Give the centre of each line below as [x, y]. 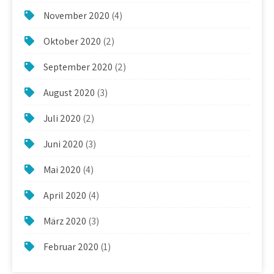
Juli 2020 [62, 118]
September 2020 [78, 67]
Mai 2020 [62, 169]
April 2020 [65, 195]
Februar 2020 [71, 246]
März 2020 [65, 221]
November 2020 [76, 15]
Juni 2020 [63, 144]
